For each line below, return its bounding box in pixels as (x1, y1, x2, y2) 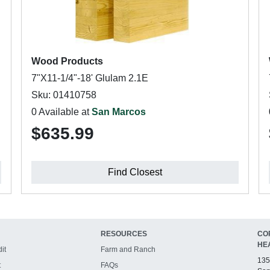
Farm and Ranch (101, 245, 156, 254)
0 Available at (31, 107, 92, 117)
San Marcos (91, 107, 146, 117)
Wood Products (31, 56, 103, 66)
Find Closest (107, 167, 162, 177)
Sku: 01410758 (31, 90, 96, 100)
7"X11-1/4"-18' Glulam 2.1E (31, 73, 148, 83)
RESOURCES (101, 230, 148, 238)
